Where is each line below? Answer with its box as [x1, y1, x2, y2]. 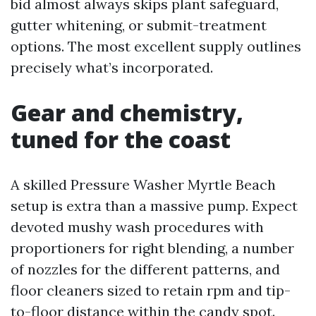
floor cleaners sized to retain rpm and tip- [11, 281, 291, 299]
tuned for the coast [11, 124, 231, 154]
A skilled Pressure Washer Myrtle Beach [11, 176, 276, 193]
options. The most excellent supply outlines [11, 37, 301, 55]
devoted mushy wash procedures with [11, 218, 264, 236]
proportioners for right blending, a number [11, 239, 294, 257]
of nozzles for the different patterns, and [11, 260, 280, 278]
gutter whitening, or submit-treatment [11, 16, 267, 34]
